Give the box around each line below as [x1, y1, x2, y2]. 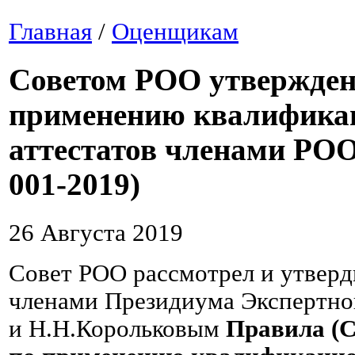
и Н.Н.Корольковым [9, 315, 226, 342]
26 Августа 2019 [9, 219, 183, 246]
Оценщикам [112, 18, 239, 45]
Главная [9, 18, 92, 45]
